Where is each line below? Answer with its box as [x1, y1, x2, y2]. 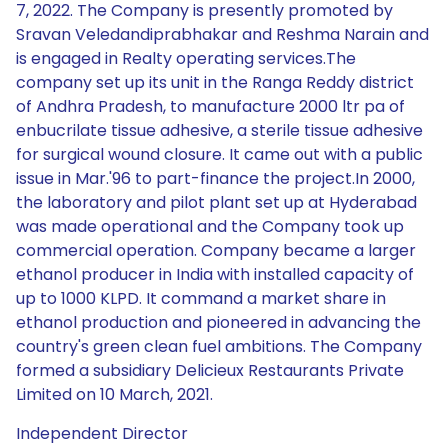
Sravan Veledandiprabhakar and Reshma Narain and [16, 23, 429, 46]
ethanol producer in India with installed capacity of [16, 263, 414, 286]
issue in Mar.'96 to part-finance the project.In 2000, [16, 167, 415, 190]
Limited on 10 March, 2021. [16, 383, 213, 406]
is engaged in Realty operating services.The [16, 47, 356, 70]
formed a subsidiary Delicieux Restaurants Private [16, 359, 404, 382]
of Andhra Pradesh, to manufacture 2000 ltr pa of [16, 95, 405, 118]
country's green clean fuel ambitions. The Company [16, 335, 422, 358]
